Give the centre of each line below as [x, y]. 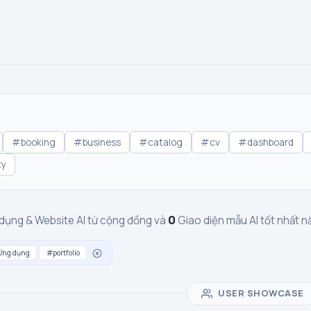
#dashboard [266, 142]
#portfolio [63, 253]
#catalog [161, 142]
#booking [34, 142]
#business [97, 142]
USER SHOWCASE [261, 293]
